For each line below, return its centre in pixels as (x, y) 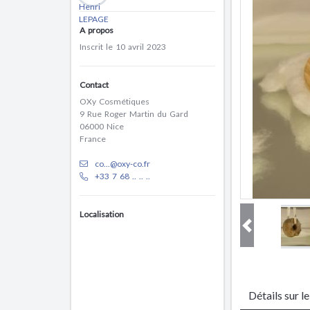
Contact (94, 85)
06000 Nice (102, 126)
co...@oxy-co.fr (122, 164)
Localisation (102, 214)
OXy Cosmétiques (115, 101)
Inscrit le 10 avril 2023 (123, 47)
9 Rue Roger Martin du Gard (134, 114)
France (93, 139)
